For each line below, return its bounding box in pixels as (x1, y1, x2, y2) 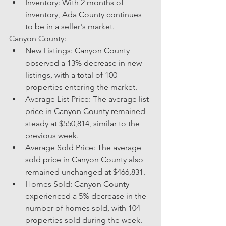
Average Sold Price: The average (25, 142, 143, 152)
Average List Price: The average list (25, 94, 151, 104)
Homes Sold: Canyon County (25, 179, 131, 189)
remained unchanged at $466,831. (25, 166, 145, 177)
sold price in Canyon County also (25, 154, 145, 164)
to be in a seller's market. (25, 21, 115, 31)
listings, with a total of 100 (25, 70, 119, 80)
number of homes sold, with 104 (25, 203, 142, 213)
